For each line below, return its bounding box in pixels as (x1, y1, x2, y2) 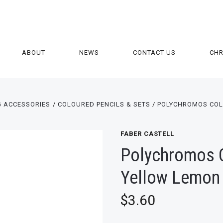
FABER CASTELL (120, 130, 174, 137)
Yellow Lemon (120, 167, 220, 188)
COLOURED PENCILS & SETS (57, 101, 150, 108)
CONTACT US (133, 48, 176, 56)
